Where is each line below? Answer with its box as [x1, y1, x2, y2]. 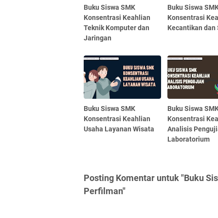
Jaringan [84, 34, 111, 42]
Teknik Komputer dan [84, 23, 149, 32]
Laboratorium [167, 135, 210, 144]
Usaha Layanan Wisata [84, 125, 154, 133]
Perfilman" [84, 186, 126, 197]
